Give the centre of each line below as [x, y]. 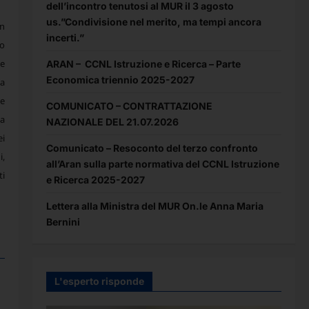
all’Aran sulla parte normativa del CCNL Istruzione [162, 163]
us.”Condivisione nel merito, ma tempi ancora [153, 21]
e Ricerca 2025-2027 [95, 179]
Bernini [63, 221]
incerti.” [65, 37]
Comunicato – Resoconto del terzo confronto [152, 148]
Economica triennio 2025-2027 [120, 79]
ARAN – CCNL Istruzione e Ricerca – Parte [143, 63]
